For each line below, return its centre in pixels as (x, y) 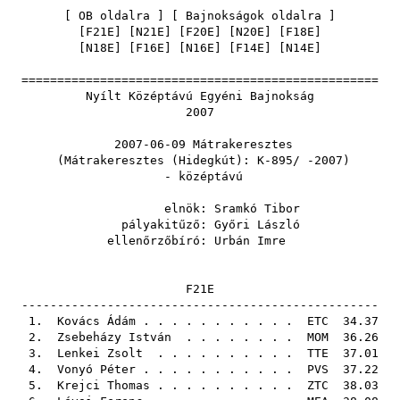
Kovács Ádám (96, 321)
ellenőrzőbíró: (114, 241)
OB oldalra (114, 16)
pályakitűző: (114, 225)
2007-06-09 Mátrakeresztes (200, 144)
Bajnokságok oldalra (254, 16)
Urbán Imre (250, 241)
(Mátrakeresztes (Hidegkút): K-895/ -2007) (200, 160)
